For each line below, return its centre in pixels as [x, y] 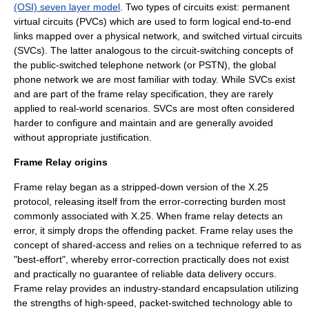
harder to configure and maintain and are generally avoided [143, 123]
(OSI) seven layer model [67, 7]
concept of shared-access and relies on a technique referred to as [158, 245]
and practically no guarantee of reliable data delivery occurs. [145, 274]
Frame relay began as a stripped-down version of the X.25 [141, 187]
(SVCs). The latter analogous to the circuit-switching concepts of [153, 50]
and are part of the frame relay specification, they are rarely [143, 94]
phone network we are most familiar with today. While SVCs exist [154, 79]
